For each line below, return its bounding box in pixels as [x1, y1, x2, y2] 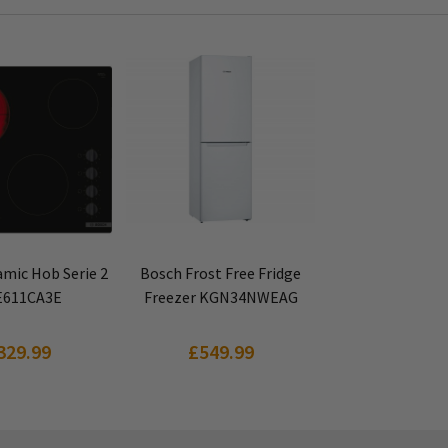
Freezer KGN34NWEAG [143, 287, 298, 307]
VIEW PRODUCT [166, 251, 275, 271]
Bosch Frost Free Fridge [140, 263, 301, 283]
